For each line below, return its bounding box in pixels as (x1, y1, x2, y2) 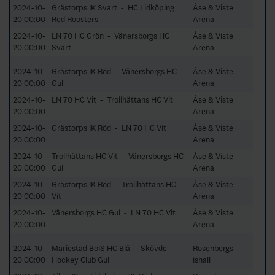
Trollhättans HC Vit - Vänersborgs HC (52, 151, 184, 161)
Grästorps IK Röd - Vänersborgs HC (52, 66, 177, 76)
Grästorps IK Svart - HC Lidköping (52, 2, 174, 12)
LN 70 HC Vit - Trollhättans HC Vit (52, 95, 173, 104)
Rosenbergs (193, 243, 233, 253)
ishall (193, 255, 211, 265)
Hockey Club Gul (52, 255, 109, 265)
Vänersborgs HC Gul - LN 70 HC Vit (52, 207, 176, 217)
